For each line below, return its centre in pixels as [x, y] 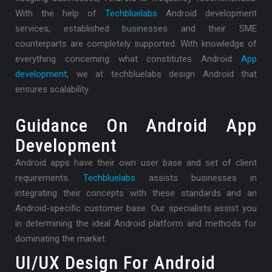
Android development [207, 14]
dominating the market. [61, 239]
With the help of [60, 14]
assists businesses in [196, 178]
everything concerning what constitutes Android [128, 59]
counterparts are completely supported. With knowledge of [136, 44]
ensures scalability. [53, 90]
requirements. [49, 178]
